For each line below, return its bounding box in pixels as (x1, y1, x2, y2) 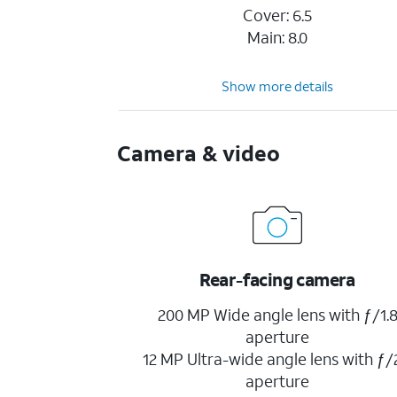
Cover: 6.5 (243, 4, 313, 26)
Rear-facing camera (198, 268, 355, 291)
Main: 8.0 (247, 27, 308, 48)
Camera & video (117, 139, 281, 167)
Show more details (222, 77, 334, 95)
